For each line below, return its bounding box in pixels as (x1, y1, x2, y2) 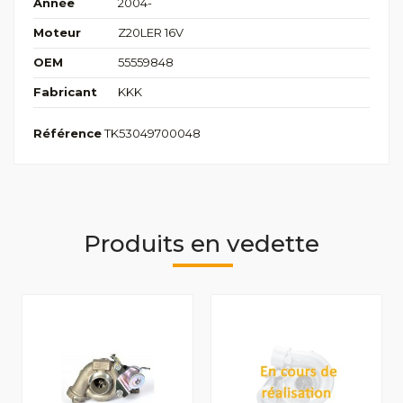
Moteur (33, 25, 81, 40)
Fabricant (33, 85, 97, 100)
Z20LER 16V (117, 25, 184, 40)
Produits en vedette (84, 228, 319, 258)
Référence (33, 126, 102, 141)
